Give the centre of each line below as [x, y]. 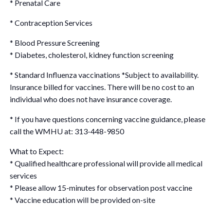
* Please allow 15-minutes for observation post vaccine [101, 187]
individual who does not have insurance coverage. [91, 99]
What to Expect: [37, 151]
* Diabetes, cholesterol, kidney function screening [92, 54]
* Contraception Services [51, 22]
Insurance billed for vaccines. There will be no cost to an [102, 87]
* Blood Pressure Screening [55, 42]
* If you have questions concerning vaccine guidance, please [108, 119]
